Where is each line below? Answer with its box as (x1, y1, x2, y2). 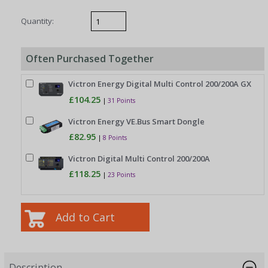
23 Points (108, 170, 136, 179)
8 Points (103, 133, 127, 142)
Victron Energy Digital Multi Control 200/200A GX (68, 78, 252, 90)
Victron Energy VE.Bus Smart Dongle (68, 115, 205, 127)
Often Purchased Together (26, 51, 154, 65)
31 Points (108, 96, 136, 105)
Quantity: (21, 16, 54, 26)
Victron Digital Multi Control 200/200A (68, 153, 211, 165)
